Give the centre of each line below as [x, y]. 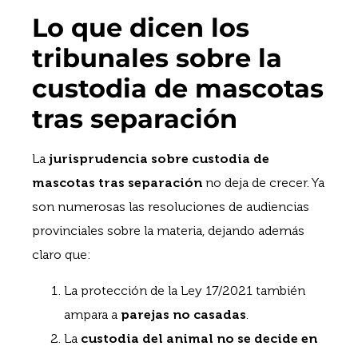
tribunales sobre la [157, 58]
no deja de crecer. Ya [263, 183]
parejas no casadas [183, 314]
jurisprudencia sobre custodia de [159, 159]
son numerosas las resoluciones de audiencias [171, 207]
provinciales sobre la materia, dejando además [168, 231]
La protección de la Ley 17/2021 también [185, 290]
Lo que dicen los [141, 28]
